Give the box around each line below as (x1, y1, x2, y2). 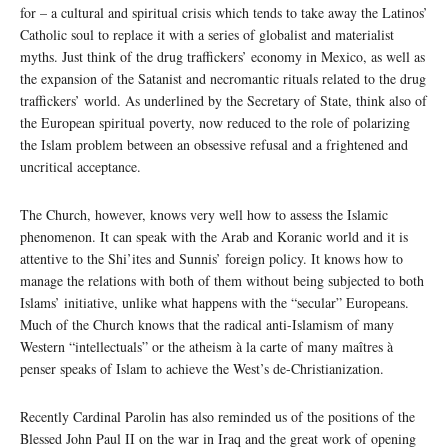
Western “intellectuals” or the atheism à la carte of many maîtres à (20, 337, 393, 357)
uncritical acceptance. (20, 157, 141, 177)
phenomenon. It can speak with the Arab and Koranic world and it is (20, 227, 408, 247)
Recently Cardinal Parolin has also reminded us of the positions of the (20, 407, 415, 427)
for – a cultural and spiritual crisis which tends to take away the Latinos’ (20, 3, 428, 23)
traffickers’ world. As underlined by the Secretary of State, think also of (20, 91, 427, 111)
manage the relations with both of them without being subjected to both (20, 271, 424, 291)
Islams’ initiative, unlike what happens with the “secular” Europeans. (20, 293, 409, 313)
